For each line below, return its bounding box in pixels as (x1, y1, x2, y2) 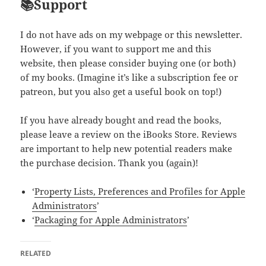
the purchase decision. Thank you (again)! (20, 157, 199, 169)
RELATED (20, 248, 52, 259)
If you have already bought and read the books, (20, 114, 222, 126)
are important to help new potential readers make (20, 142, 233, 155)
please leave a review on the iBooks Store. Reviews (20, 128, 237, 141)
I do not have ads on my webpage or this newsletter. (20, 28, 243, 41)
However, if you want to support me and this (20, 43, 212, 55)
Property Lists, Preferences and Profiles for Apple (34, 185, 246, 198)
